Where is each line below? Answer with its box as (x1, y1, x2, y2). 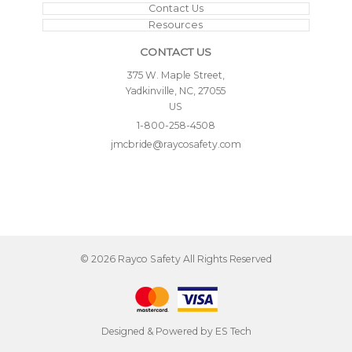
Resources (148, 19, 203, 31)
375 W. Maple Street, (126, 68, 225, 81)
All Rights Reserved (181, 252, 272, 265)
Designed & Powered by (101, 324, 215, 337)
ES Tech (214, 324, 251, 337)
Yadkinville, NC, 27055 (126, 84, 226, 97)
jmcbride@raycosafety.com (110, 137, 241, 150)
